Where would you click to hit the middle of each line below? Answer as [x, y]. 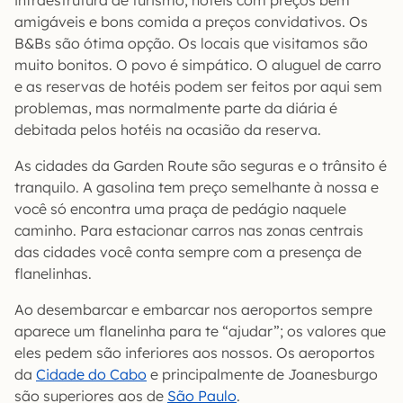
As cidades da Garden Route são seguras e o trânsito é [201, 165]
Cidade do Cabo [91, 374]
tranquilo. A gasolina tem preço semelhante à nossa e [197, 187]
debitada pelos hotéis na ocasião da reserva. [168, 129]
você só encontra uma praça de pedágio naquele [180, 208]
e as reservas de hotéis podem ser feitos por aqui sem [198, 86]
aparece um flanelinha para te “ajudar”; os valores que [200, 331]
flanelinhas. [53, 273]
